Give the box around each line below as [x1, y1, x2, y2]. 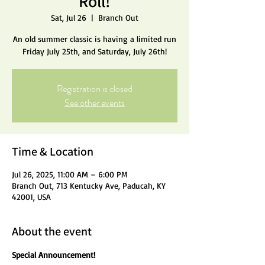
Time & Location [12, 144, 93, 159]
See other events [64, 96, 125, 109]
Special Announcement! [12, 250, 95, 260]
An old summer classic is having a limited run [13, 34, 176, 44]
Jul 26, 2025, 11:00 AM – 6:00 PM [12, 169, 128, 179]
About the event [12, 224, 92, 239]
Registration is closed [57, 82, 132, 95]
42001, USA [12, 192, 51, 202]
